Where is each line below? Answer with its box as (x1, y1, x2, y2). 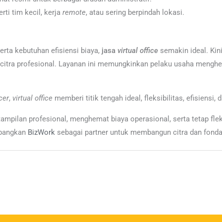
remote (62, 8, 86, 17)
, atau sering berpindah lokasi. (86, 8, 184, 17)
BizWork (28, 127, 55, 137)
